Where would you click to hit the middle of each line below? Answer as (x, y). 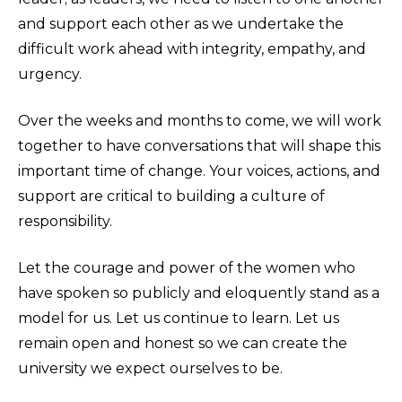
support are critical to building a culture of (171, 196)
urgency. (50, 74)
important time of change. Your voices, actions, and (199, 171)
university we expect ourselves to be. (150, 368)
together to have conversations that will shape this (199, 146)
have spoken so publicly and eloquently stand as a (199, 293)
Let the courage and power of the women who (187, 268)
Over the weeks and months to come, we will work (200, 121)
